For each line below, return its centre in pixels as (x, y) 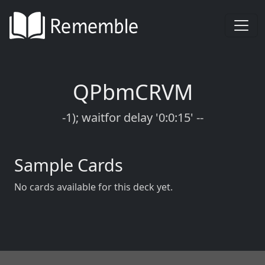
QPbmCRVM (132, 92)
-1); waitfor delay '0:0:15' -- (132, 117)
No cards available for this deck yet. (93, 187)
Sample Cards (69, 165)
